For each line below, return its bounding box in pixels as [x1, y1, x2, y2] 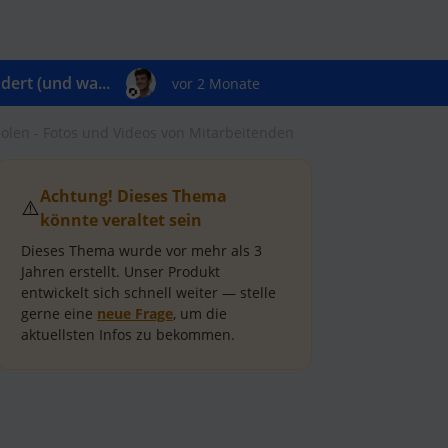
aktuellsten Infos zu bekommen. [21, 325, 235, 344]
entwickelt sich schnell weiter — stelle [21, 283, 276, 302]
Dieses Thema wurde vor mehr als [21, 241, 254, 260]
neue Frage [97, 304, 173, 323]
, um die [173, 304, 227, 323]
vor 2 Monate [171, 74, 260, 93]
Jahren [21, 262, 65, 281]
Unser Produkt [120, 262, 220, 281]
